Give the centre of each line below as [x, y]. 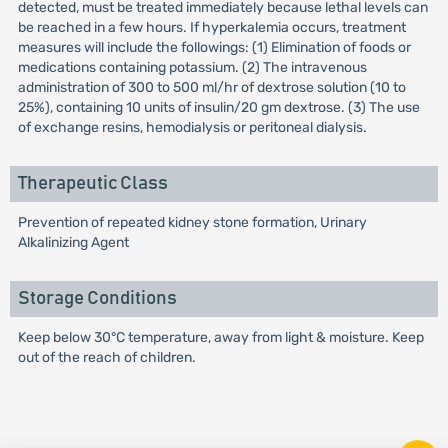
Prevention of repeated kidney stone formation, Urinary [192, 222]
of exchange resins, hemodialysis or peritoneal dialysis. [192, 127]
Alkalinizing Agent [73, 242]
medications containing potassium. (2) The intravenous [192, 67]
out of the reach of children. [106, 357]
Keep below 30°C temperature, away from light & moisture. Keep [220, 337]
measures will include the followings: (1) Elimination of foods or [214, 47]
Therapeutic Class [92, 183]
